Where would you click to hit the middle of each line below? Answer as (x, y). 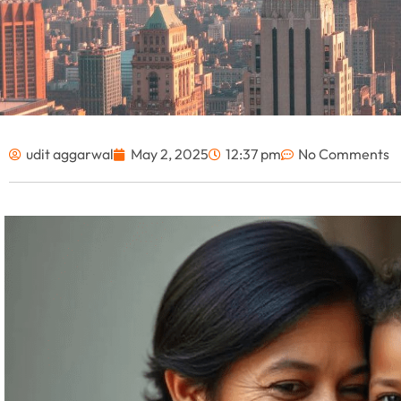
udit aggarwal (70, 154)
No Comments (344, 154)
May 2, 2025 (170, 154)
